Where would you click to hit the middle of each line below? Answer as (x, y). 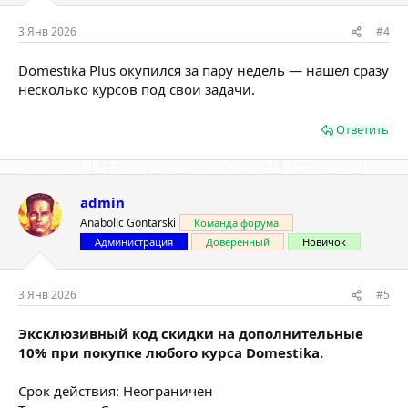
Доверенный (238, 242)
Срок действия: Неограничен (116, 391)
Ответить (362, 130)
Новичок (324, 242)
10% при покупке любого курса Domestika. (171, 353)
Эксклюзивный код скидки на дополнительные (191, 334)
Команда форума (236, 223)
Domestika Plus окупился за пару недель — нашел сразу (204, 71)
